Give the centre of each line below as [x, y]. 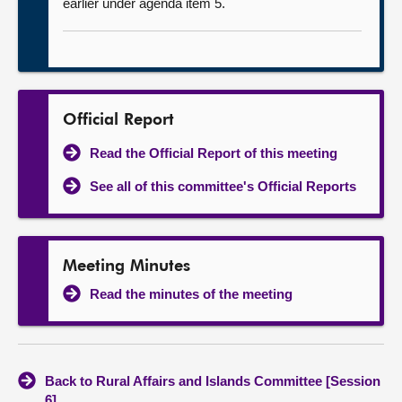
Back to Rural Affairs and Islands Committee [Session [213, 381]
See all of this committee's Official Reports [223, 186]
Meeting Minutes [127, 267]
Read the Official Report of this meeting [214, 153]
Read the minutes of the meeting [191, 294]
